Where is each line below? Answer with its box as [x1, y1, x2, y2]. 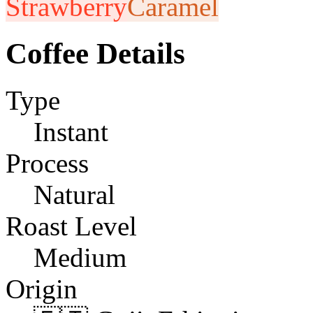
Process [6, 147, 89, 178]
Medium [34, 242, 126, 272]
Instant [34, 116, 108, 147]
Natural [34, 179, 115, 210]
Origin [6, 273, 78, 304]
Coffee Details [6, 36, 185, 70]
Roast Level [6, 210, 137, 241]
